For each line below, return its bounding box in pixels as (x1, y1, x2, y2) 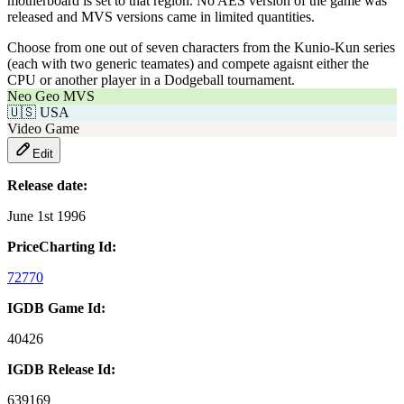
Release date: (7, 177, 87, 193)
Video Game (7, 120, 79, 136)
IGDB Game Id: (7, 299, 106, 316)
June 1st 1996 (7, 207, 86, 224)
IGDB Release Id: (7, 361, 115, 377)
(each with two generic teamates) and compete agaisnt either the (7, 55, 369, 71)
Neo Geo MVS (7, 87, 95, 104)
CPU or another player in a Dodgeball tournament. (7, 71, 295, 87)
